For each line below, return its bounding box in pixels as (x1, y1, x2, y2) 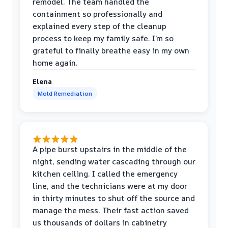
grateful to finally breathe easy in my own (33, 45, 189, 56)
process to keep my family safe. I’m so (33, 33, 174, 44)
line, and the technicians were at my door (33, 181, 187, 192)
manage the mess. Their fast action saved (33, 205, 189, 216)
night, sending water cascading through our (33, 156, 195, 167)
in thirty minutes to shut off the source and (33, 193, 195, 204)
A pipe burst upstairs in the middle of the (33, 144, 187, 155)
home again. (33, 58, 78, 69)
